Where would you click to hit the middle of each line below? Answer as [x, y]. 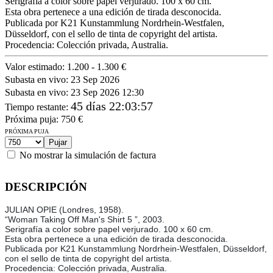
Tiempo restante [35, 107]
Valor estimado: [36, 66]
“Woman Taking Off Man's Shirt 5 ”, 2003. [85, 220]
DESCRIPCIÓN [46, 186]
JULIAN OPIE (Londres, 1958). [64, 210]
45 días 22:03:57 [112, 106]
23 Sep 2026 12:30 [107, 92]
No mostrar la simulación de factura [88, 155]
